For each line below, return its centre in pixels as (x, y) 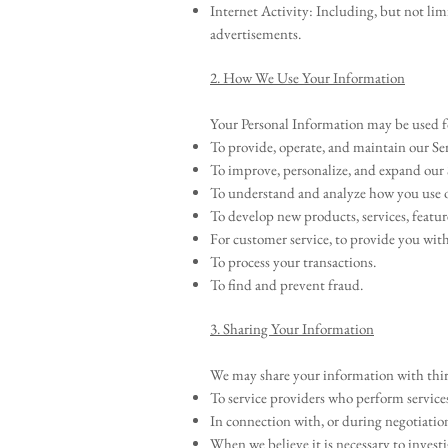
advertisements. (255, 33)
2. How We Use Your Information (307, 77)
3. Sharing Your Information (292, 328)
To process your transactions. (293, 261)
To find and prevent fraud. (286, 284)
